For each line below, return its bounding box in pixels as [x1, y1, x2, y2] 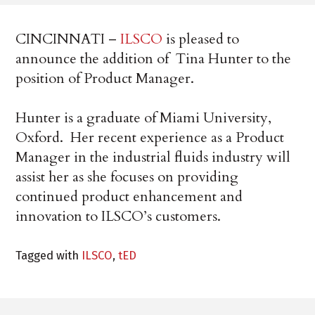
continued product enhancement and [15, 187, 243, 207]
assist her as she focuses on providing [15, 167, 239, 187]
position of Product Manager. [15, 69, 195, 89]
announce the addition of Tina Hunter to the [15, 49, 292, 69]
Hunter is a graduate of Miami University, [15, 108, 272, 128]
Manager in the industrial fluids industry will [15, 148, 291, 167]
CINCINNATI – [15, 30, 121, 49]
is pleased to [162, 30, 240, 49]
